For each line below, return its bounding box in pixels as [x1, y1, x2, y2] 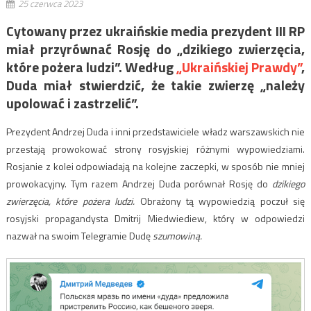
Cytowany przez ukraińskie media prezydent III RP [6, 19, 305, 42]
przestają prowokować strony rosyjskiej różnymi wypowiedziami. [6, 141, 305, 156]
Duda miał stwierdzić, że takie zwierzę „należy [6, 74, 305, 96]
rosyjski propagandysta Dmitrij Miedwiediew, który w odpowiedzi [6, 210, 305, 226]
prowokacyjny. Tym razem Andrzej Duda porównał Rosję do [6, 176, 273, 191]
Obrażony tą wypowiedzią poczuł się [135, 193, 305, 208]
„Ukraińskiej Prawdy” [176, 56, 302, 78]
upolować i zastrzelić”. [6, 92, 139, 114]
